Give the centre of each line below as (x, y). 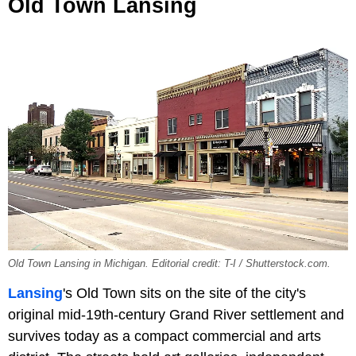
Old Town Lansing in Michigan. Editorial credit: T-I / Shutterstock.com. (169, 263)
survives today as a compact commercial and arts (164, 336)
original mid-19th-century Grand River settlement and (176, 314)
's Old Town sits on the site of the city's (184, 293)
